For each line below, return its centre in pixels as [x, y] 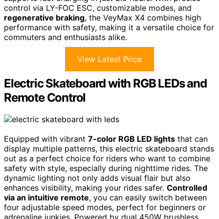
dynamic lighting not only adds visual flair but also [97, 178]
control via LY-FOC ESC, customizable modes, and [98, 8]
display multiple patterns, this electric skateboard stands [109, 148]
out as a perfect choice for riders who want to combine [107, 158]
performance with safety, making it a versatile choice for [109, 27]
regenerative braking [44, 17]
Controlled [187, 187]
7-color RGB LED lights [131, 139]
